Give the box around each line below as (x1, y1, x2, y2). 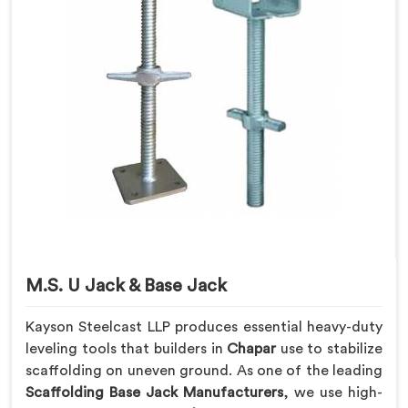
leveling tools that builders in (25, 342, 223, 357)
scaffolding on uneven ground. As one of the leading (25, 363, 382, 379)
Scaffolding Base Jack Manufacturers (25, 385, 283, 401)
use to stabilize (276, 342, 382, 357)
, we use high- (283, 385, 382, 401)
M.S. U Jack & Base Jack (25, 277, 227, 296)
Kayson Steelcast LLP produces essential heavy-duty (25, 320, 382, 335)
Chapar (222, 342, 277, 357)
